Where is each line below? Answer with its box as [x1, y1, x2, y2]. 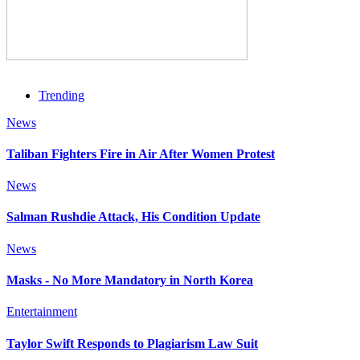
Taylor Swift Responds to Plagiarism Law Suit [6, 336, 258, 350]
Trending [39, 88, 84, 102]
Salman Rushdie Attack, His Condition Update [6, 210, 260, 224]
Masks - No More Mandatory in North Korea [6, 273, 253, 287]
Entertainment [6, 305, 77, 319]
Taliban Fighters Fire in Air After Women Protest [6, 146, 275, 161]
